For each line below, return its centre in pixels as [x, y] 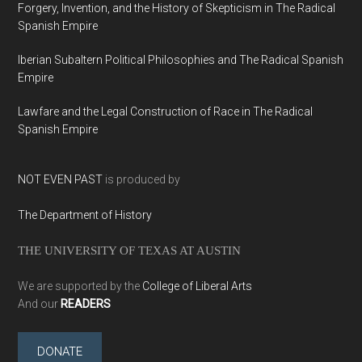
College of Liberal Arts [198, 286]
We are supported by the [80, 286]
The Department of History [85, 215]
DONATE [60, 352]
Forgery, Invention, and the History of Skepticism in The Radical [177, 8]
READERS [86, 304]
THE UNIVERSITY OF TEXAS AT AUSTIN [130, 250]
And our [40, 304]
